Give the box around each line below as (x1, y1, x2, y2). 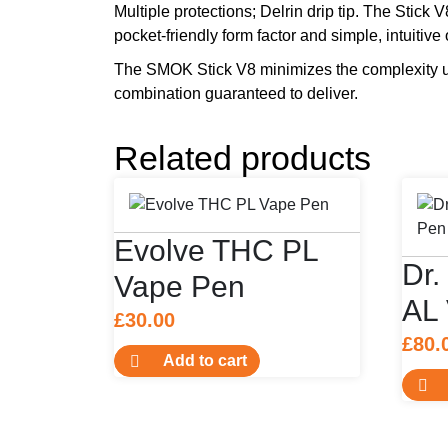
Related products (114, 138, 371, 177)
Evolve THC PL (114, 233, 318, 267)
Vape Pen (114, 269, 245, 303)
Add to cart (163, 351, 247, 369)
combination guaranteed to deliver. (114, 84, 358, 102)
